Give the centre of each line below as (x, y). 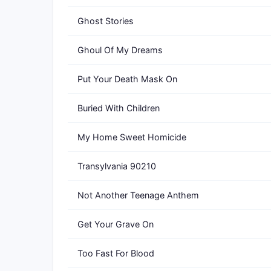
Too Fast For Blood (116, 253)
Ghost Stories (106, 21)
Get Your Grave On (116, 224)
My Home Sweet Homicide (132, 137)
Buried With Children (119, 108)
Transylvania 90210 (117, 166)
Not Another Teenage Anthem (138, 195)
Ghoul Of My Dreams (120, 50)
